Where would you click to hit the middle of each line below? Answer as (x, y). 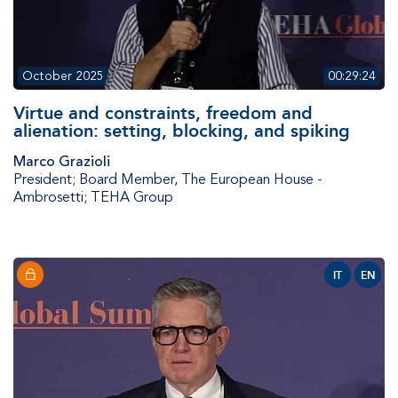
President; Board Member (94, 180)
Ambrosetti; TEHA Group (93, 198)
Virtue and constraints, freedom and (163, 113)
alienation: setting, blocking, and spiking (182, 131)
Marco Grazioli (62, 162)
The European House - (252, 180)
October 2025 (63, 76)
